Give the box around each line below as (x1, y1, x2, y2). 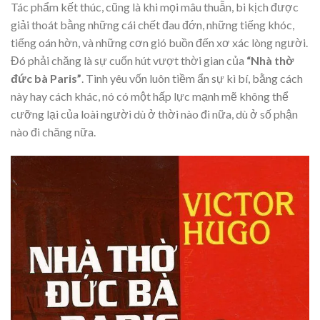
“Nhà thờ (246, 53, 294, 67)
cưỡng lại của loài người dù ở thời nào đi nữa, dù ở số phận (11, 106, 298, 121)
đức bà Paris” (11, 71, 81, 85)
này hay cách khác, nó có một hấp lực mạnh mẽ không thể (11, 89, 289, 103)
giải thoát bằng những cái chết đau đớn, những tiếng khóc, (11, 17, 294, 31)
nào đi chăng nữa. (11, 124, 96, 139)
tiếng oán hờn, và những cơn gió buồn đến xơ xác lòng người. (11, 35, 308, 49)
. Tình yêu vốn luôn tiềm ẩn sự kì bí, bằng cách (81, 71, 303, 85)
